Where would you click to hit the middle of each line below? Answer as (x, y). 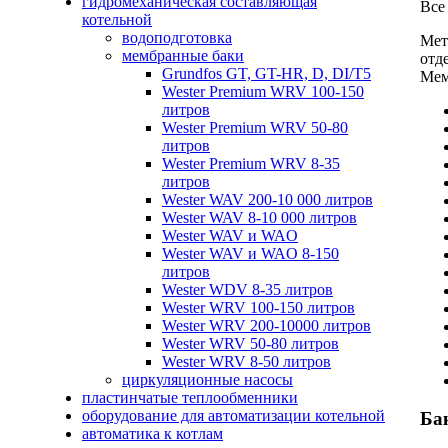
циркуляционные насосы (207, 379)
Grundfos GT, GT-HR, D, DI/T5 (266, 73)
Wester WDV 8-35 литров (247, 289)
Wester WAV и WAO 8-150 (250, 253)
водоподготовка (177, 37)
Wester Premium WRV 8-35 (251, 163)
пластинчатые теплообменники (190, 397)
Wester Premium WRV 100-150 (263, 91)
